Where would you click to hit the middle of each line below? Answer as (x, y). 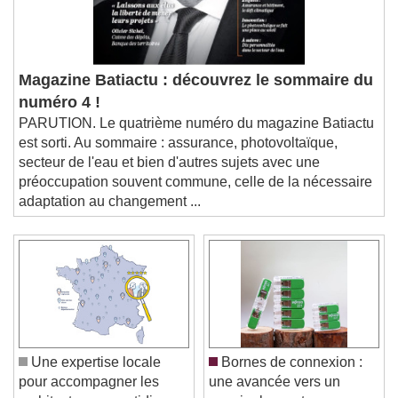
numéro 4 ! (60, 116)
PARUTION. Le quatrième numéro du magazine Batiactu (196, 137)
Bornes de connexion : (290, 376)
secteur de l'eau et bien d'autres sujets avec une (169, 176)
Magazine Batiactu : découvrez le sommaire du (196, 94)
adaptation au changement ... (110, 215)
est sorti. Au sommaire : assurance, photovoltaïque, (178, 156)
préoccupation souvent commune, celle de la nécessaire (195, 195)
